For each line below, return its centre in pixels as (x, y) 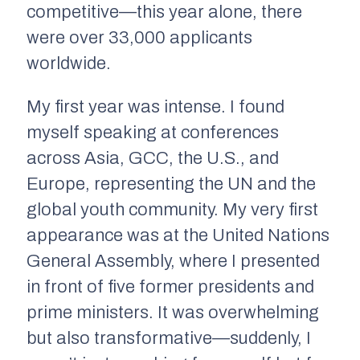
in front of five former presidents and (170, 286)
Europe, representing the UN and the (171, 184)
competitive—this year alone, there (164, 12)
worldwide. (69, 63)
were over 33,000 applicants (139, 37)
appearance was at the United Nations (178, 235)
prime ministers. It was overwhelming (173, 312)
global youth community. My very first (172, 209)
